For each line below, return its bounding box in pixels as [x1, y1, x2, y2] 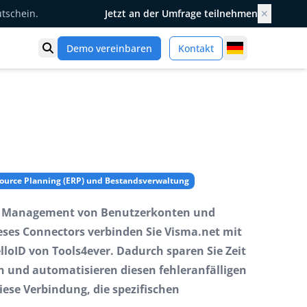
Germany [234, 40, 282, 55]
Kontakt [177, 41, 214, 55]
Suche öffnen [47, 42, 116, 58]
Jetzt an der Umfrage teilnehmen [105, 7, 258, 20]
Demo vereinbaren [66, 41, 152, 55]
